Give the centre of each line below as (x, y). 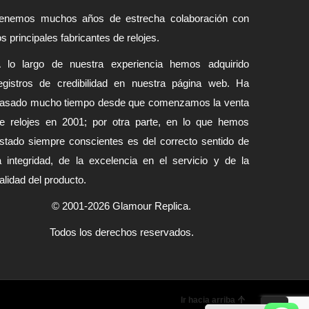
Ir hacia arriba (208, 300)
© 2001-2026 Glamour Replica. (121, 206)
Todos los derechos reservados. (121, 232)
